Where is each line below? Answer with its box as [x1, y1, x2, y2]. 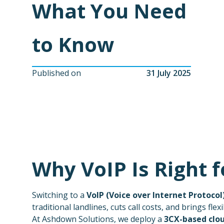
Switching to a [32, 189, 86, 200]
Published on [32, 67, 81, 78]
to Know [32, 30, 114, 58]
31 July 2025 [146, 67, 191, 78]
